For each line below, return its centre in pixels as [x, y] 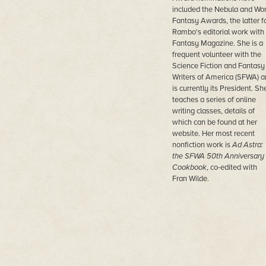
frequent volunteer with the [216, 55]
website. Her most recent [213, 134]
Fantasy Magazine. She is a [217, 43]
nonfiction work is [202, 145]
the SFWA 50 [194, 156]
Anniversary [243, 156]
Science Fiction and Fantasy [218, 66]
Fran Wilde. [190, 179]
